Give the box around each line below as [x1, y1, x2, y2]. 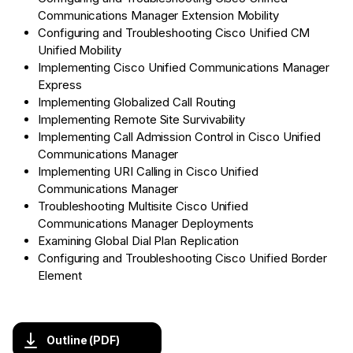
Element [38, 268, 82, 284]
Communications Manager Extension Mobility [38, 8, 279, 24]
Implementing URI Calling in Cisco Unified [38, 164, 258, 180]
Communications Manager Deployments [38, 216, 254, 232]
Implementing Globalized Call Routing [38, 95, 236, 110]
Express [38, 77, 82, 93]
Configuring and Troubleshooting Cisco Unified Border [38, 251, 328, 266]
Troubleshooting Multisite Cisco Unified [38, 199, 249, 214]
